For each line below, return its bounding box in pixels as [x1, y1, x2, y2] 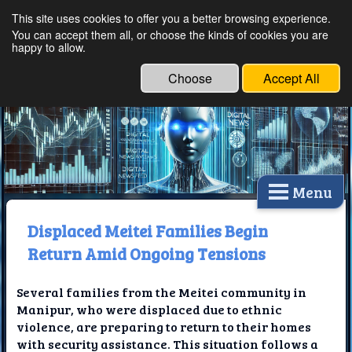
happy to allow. [12, 39, 86, 55]
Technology [86, 61, 200, 82]
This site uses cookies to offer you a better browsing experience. [12, 10, 331, 26]
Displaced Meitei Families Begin [27, 218, 268, 242]
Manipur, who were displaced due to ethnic [16, 301, 283, 318]
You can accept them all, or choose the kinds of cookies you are [12, 27, 328, 42]
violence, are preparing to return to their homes [16, 318, 312, 335]
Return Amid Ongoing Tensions [27, 241, 266, 265]
